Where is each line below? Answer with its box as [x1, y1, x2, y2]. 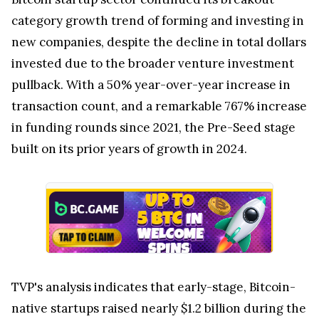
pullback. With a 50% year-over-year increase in [11, 76, 291, 93]
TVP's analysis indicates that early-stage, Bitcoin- [11, 278, 296, 295]
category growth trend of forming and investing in [11, 12, 304, 28]
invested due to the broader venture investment [11, 55, 294, 71]
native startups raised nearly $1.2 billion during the [11, 300, 306, 316]
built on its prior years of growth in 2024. [11, 140, 247, 157]
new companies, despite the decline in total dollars [11, 33, 306, 50]
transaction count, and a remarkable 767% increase [11, 98, 307, 114]
